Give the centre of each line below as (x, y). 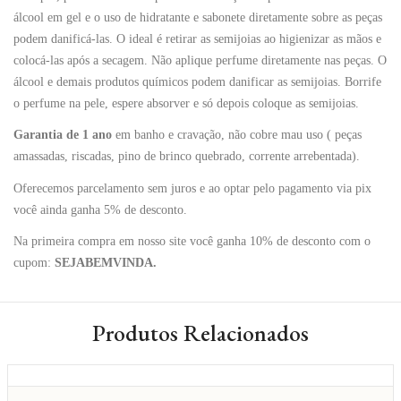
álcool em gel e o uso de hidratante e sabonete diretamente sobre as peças (198, 17)
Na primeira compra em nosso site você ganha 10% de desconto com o (192, 241)
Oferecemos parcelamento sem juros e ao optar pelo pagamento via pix (192, 188)
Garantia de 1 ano (63, 135)
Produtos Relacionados (200, 333)
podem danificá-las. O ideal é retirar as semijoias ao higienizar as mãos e (197, 38)
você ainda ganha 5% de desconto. (100, 209)
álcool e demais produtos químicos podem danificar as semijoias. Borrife (197, 81)
